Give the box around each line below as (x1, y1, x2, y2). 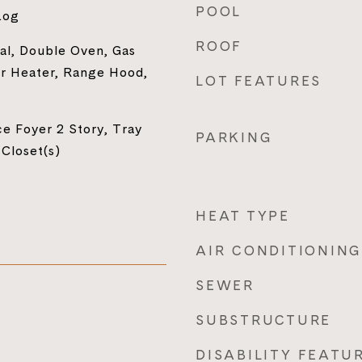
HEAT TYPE (196, 206, 290, 225)
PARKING (196, 128, 273, 147)
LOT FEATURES (196, 71, 322, 90)
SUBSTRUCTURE (196, 310, 331, 330)
